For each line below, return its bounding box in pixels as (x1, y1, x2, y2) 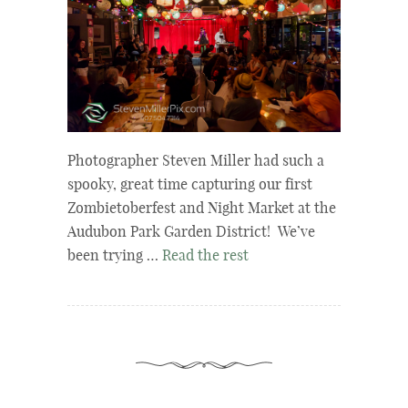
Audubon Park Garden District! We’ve (67, 224, 315, 242)
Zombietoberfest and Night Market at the (67, 200, 336, 219)
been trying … (67, 248, 162, 266)
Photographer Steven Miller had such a (67, 153, 324, 171)
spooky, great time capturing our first (67, 177, 312, 195)
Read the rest (162, 248, 249, 266)
